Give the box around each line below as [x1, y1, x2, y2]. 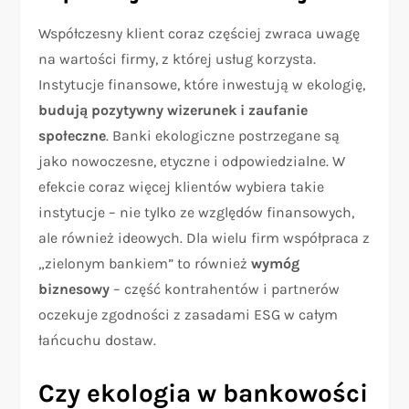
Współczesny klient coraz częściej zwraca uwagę [38, 24, 361, 42]
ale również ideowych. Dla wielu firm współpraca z [38, 228, 371, 246]
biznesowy [38, 279, 114, 298]
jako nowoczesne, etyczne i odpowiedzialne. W [38, 152, 346, 170]
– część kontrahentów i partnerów [113, 279, 341, 298]
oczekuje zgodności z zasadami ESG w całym [38, 305, 339, 323]
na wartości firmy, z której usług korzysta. [38, 49, 317, 68]
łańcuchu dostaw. [38, 330, 157, 349]
